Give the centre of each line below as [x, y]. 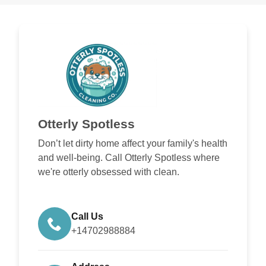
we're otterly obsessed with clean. [109, 172]
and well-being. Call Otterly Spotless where [129, 158]
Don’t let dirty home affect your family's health [133, 143]
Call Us [87, 217]
